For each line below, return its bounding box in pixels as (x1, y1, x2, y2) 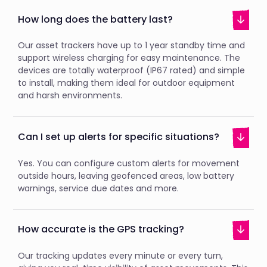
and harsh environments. (18, 89, 123, 102)
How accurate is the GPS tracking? (18, 222, 185, 237)
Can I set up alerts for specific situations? (18, 129, 220, 144)
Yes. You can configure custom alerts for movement (18, 157, 240, 169)
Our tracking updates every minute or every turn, (18, 249, 223, 262)
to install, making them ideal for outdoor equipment (18, 77, 235, 89)
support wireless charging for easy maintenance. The (18, 52, 241, 64)
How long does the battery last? (18, 12, 173, 26)
